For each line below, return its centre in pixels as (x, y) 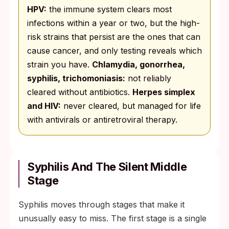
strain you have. (60, 64)
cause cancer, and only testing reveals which (114, 51)
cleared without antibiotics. (80, 92)
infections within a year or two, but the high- (113, 23)
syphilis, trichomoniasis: (76, 78)
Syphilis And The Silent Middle (107, 167)
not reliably (148, 78)
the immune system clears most (109, 9)
